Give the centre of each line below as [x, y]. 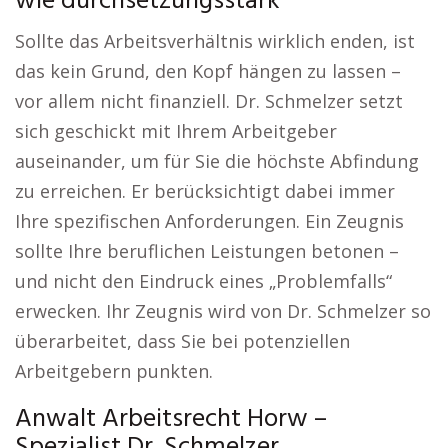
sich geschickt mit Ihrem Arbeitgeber [176, 131]
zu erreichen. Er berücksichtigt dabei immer [205, 191]
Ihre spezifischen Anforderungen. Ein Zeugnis [209, 221]
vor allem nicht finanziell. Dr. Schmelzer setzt [209, 101]
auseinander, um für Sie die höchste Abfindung [217, 161]
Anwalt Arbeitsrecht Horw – [171, 419]
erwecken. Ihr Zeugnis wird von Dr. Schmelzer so [223, 311]
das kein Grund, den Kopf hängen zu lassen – [208, 71]
